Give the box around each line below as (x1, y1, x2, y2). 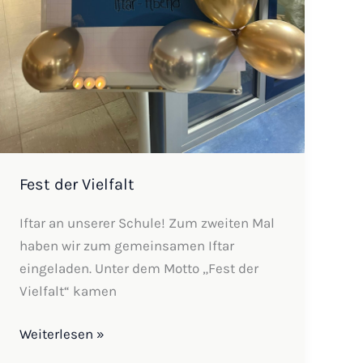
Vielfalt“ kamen (19, 282, 117, 299)
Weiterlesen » (19, 326, 105, 343)
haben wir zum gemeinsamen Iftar (19, 237, 235, 254)
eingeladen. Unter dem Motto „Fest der (19, 259, 259, 276)
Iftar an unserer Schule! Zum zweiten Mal (19, 214, 275, 231)
